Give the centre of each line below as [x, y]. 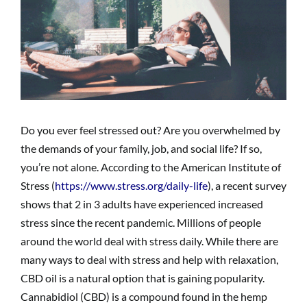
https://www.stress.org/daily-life [131, 186]
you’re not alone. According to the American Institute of [151, 167]
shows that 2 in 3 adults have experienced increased [142, 204]
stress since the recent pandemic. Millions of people [141, 223]
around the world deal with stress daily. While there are [149, 241]
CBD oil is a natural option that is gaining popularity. [143, 278]
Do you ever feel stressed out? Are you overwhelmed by [150, 130]
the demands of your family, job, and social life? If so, [141, 149]
